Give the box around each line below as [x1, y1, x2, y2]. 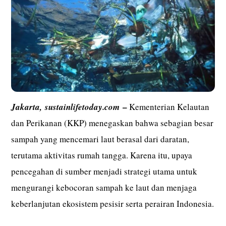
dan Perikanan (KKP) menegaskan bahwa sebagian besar [11, 117, 214, 129]
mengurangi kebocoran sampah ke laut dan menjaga [11, 181, 197, 193]
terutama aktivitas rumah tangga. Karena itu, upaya [11, 149, 193, 161]
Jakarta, [11, 100, 45, 113]
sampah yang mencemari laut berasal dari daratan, [11, 133, 190, 145]
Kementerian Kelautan [127, 100, 210, 112]
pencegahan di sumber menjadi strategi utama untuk [11, 165, 198, 177]
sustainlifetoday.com [45, 100, 120, 113]
